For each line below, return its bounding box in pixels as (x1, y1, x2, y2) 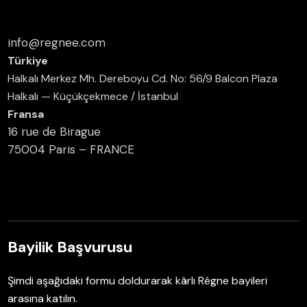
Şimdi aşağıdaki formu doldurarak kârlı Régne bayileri (8, 273, 268, 288)
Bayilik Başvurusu (8, 236, 133, 257)
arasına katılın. (8, 291, 78, 306)
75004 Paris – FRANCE (8, 141, 135, 157)
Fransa (8, 106, 45, 121)
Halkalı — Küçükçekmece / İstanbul (8, 88, 179, 103)
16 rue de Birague (8, 123, 101, 139)
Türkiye (8, 53, 49, 68)
